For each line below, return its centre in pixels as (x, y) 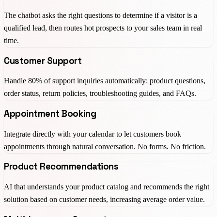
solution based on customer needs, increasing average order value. (104, 200)
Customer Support (43, 61)
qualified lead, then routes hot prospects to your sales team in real (103, 28)
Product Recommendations (61, 167)
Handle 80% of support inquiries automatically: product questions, (105, 81)
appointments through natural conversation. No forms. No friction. (105, 146)
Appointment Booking (50, 114)
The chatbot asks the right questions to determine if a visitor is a (101, 15)
